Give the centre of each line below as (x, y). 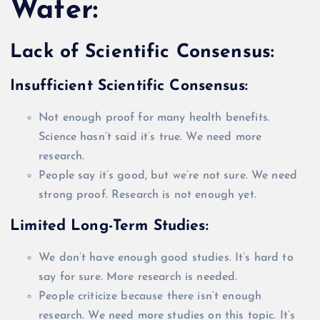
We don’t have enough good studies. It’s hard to (166, 257)
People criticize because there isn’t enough (150, 296)
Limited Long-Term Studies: (109, 226)
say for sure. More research (112, 277)
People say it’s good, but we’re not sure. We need (168, 175)
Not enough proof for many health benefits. (154, 117)
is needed (210, 277)
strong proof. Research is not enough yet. (147, 195)
